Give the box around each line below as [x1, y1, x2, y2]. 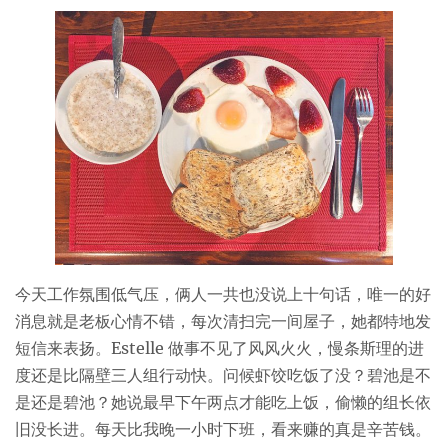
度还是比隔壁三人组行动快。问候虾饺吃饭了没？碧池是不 [15, 364, 431, 385]
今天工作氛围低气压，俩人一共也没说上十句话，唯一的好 [15, 283, 431, 304]
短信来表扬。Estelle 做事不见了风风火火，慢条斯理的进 [15, 337, 424, 358]
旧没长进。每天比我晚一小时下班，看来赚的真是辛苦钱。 [15, 418, 431, 439]
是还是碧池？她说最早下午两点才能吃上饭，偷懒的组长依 [15, 391, 431, 412]
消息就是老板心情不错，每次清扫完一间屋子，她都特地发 [15, 310, 431, 331]
